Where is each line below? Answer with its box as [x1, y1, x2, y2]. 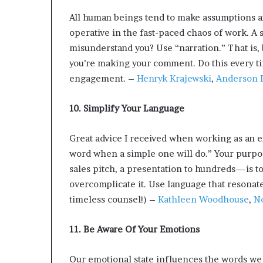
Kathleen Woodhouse [156, 194, 249, 205]
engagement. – [69, 73, 134, 85]
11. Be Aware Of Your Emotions [69, 224, 200, 235]
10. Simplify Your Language [69, 103, 184, 114]
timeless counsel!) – [69, 194, 156, 205]
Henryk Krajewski [134, 73, 211, 85]
